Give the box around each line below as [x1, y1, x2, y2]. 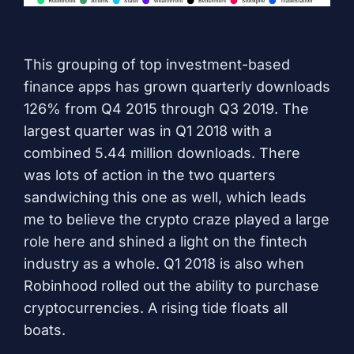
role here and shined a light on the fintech [24, 232, 307, 250]
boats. [24, 321, 66, 338]
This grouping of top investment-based [24, 55, 290, 73]
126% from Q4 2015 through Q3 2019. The [24, 100, 309, 117]
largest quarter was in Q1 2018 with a [24, 122, 272, 139]
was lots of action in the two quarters [24, 166, 276, 183]
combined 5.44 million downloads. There [24, 144, 300, 161]
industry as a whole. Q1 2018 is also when [24, 254, 304, 272]
